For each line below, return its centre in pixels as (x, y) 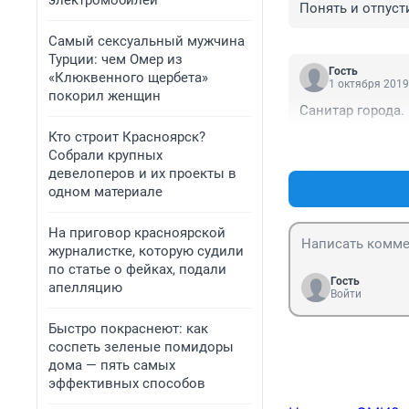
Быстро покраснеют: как (128, 329)
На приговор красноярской (137, 233)
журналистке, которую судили (146, 251)
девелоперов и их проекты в (142, 173)
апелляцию (85, 288)
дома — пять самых (112, 365)
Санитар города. (352, 111)
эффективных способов (127, 383)
